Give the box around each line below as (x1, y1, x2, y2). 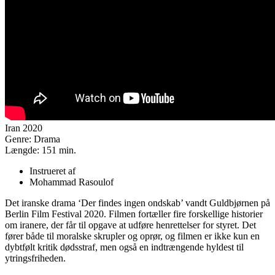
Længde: (5, 144, 42, 155)
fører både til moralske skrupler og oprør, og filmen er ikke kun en (5, 230, 260, 241)
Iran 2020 (5, 122, 42, 133)
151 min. (42, 144, 76, 155)
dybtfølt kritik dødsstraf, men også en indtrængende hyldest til (5, 241, 244, 252)
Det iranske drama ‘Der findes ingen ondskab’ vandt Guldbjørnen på (5, 197, 270, 208)
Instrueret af (29, 165, 76, 176)
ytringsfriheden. (5, 252, 66, 263)
